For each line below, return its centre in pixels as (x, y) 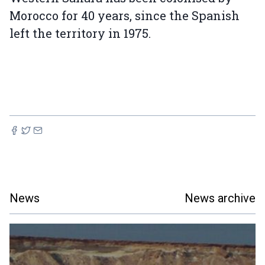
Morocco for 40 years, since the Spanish (125, 16)
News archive (220, 198)
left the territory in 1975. (80, 33)
